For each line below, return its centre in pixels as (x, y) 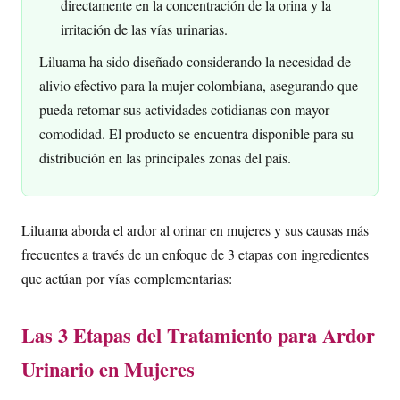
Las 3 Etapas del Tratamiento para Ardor (198, 335)
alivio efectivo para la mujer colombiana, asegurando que (199, 86)
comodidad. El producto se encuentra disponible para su (197, 134)
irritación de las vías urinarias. (145, 29)
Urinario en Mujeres (108, 369)
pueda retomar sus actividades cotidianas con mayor (185, 110)
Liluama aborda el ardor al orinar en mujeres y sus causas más (195, 229)
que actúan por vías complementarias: (127, 278)
